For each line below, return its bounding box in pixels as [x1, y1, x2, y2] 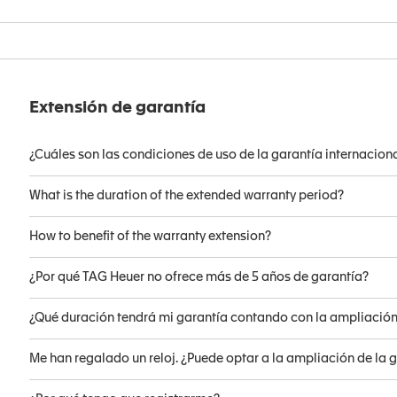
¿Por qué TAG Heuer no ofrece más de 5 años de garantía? [28, 271, 369, 284]
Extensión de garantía [28, 100, 206, 116]
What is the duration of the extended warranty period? [28, 190, 344, 202]
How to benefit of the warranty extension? [28, 230, 271, 243]
